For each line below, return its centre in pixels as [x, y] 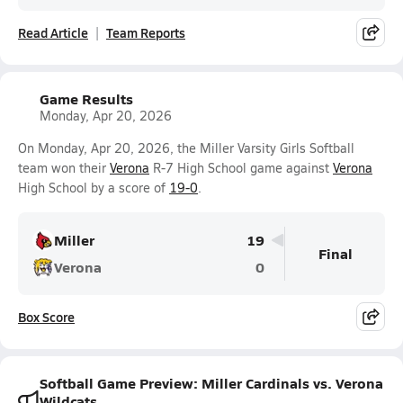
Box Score [46, 317]
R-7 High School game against [241, 168]
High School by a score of [94, 188]
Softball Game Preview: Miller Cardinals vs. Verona [211, 383]
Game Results [86, 99]
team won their [64, 168]
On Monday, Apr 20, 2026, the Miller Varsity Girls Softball [186, 148]
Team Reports [146, 32]
